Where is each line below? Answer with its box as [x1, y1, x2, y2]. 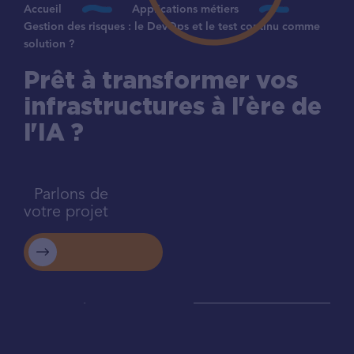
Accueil [23, 4, 62, 15]
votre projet [23, 205, 108, 221]
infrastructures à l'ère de [23, 97, 322, 119]
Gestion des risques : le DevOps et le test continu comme [23, 21, 320, 32]
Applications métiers [132, 4, 239, 15]
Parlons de [33, 187, 108, 204]
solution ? [23, 39, 74, 50]
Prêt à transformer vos [23, 71, 298, 93]
